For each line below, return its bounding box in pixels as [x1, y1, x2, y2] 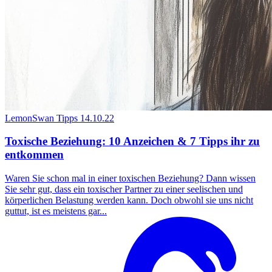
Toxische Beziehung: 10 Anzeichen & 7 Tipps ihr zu [5, 135, 260, 148]
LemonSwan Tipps [5, 112, 78, 123]
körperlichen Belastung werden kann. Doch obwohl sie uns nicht [5, 195, 253, 205]
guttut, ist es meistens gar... [5, 206, 107, 216]
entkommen [5, 148, 64, 161]
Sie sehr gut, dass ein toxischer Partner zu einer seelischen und [5, 184, 243, 194]
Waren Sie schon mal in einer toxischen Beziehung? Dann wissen [5, 173, 256, 183]
